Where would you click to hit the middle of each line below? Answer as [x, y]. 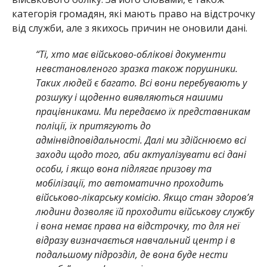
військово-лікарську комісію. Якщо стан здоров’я [144, 197]
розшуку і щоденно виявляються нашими [129, 97]
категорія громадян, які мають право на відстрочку [133, 14]
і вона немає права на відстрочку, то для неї [137, 226]
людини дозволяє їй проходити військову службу [145, 212]
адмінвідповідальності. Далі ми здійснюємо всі [141, 140]
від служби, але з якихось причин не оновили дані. [129, 28]
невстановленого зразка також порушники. [136, 69]
